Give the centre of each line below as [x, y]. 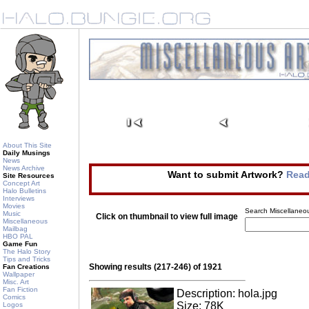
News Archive [24, 168]
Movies [14, 206]
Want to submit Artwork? [227, 175]
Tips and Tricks [27, 259]
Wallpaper [19, 274]
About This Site [27, 145]
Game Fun [20, 244]
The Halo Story [27, 251]
